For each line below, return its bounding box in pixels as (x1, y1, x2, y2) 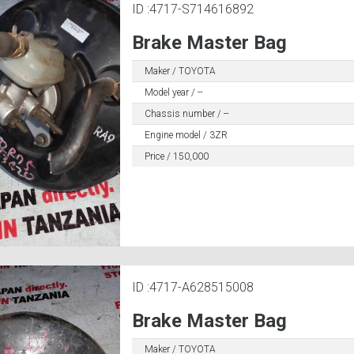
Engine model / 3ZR (144, 129, 228, 141)
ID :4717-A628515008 (131, 279, 254, 295)
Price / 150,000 (144, 150, 209, 162)
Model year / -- (144, 86, 202, 98)
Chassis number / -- (144, 107, 228, 119)
